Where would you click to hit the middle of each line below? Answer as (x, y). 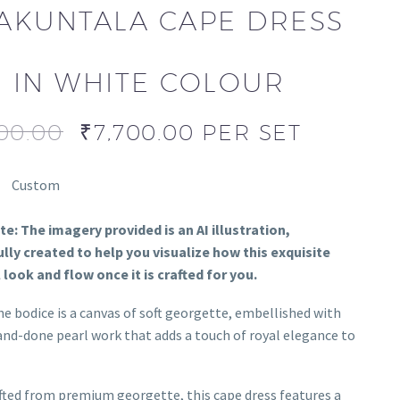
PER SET (252, 133)
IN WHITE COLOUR (149, 83)
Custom (35, 185)
